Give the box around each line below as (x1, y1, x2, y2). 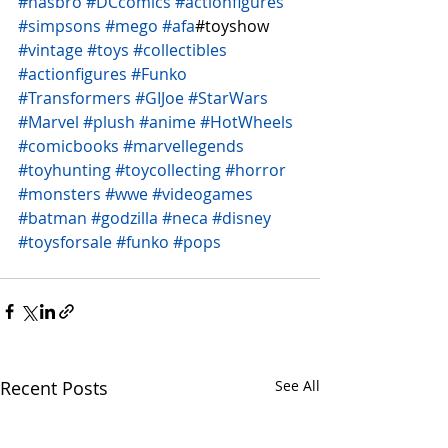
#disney (212, 206, 271, 229)
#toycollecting (115, 158, 221, 181)
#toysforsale (18, 230, 112, 253)
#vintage (18, 38, 83, 61)
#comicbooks (18, 134, 119, 157)
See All (275, 375, 320, 395)
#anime (139, 110, 196, 133)
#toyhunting (18, 158, 111, 181)
